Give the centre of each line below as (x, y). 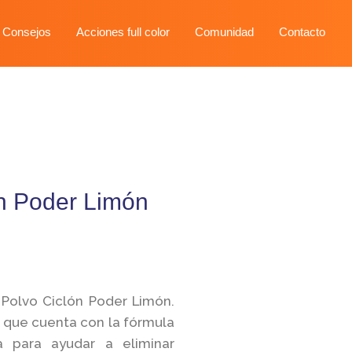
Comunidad (224, 32)
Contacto (302, 32)
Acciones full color (123, 32)
